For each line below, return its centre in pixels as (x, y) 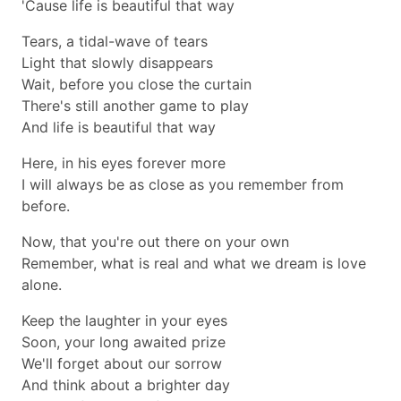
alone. (42, 285)
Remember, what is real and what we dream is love (194, 263)
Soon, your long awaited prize (124, 342)
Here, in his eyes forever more (124, 163)
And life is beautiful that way (119, 127)
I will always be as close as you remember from (183, 184)
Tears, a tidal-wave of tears (115, 41)
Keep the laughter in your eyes (124, 320)
